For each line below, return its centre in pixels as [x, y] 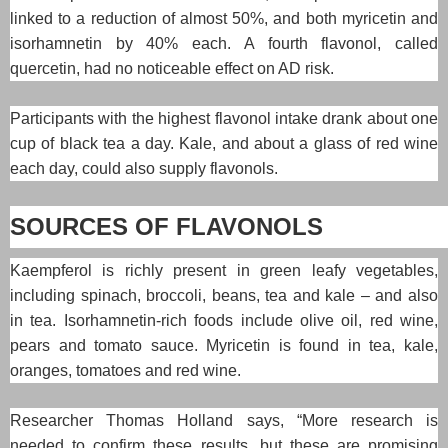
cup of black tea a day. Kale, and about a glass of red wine [224, 143]
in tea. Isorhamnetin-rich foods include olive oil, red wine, [224, 320]
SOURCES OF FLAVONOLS [166, 226]
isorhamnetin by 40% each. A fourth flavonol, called [224, 43]
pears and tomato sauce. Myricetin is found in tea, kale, [224, 345]
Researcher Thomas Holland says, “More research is [224, 420]
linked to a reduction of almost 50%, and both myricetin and [224, 18]
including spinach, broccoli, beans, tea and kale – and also [224, 295]
